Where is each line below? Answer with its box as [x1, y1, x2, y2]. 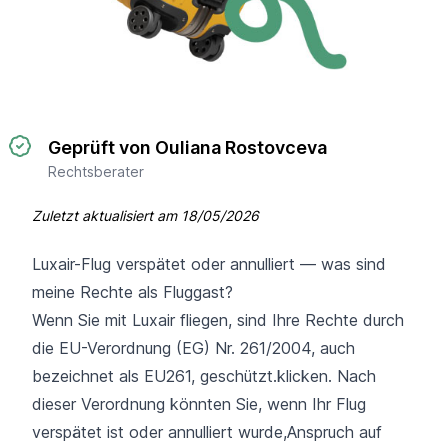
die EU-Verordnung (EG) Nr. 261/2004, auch [32, 337, 355, 358]
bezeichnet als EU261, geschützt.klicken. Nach [32, 365, 376, 386]
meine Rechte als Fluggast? [32, 281, 233, 302]
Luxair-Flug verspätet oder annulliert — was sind [32, 253, 386, 274]
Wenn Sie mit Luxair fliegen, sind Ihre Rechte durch [32, 309, 404, 330]
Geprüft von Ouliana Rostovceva [48, 136, 327, 158]
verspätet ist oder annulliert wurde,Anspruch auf [32, 421, 382, 442]
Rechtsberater [48, 162, 144, 180]
